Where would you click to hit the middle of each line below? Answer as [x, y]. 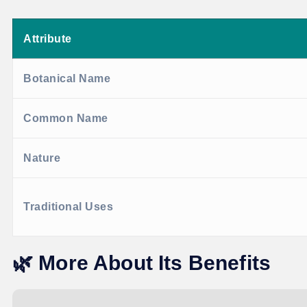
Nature [42, 158]
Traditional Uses [68, 207]
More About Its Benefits [155, 263]
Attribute [48, 39]
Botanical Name [67, 79]
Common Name [66, 119]
